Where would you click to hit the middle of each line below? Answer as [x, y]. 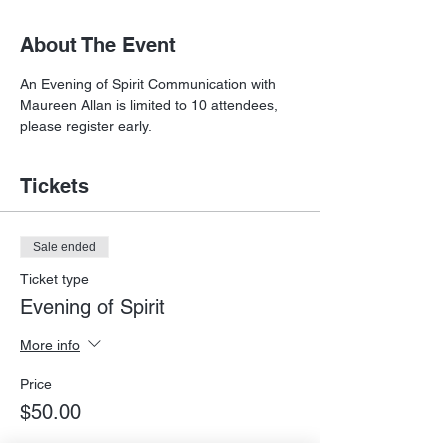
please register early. [86, 126]
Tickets [54, 186]
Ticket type [54, 279]
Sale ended [64, 247]
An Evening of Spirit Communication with [150, 84]
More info [50, 344]
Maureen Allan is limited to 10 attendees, [151, 105]
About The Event [98, 45]
